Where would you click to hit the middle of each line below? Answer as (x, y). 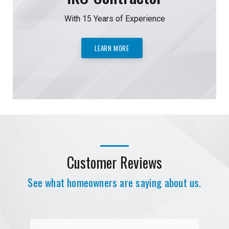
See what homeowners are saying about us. (114, 182)
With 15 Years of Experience (114, 19)
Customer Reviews (114, 163)
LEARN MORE (112, 48)
